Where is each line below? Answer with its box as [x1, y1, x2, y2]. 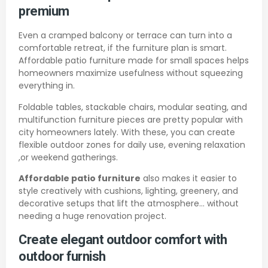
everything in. [19, 80, 75, 92]
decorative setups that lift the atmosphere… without [19, 197, 239, 210]
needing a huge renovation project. [19, 210, 166, 223]
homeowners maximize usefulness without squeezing [19, 67, 243, 80]
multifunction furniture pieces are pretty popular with [19, 113, 243, 126]
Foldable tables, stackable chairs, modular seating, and [19, 100, 247, 113]
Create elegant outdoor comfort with [19, 230, 227, 249]
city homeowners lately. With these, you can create [19, 126, 235, 138]
